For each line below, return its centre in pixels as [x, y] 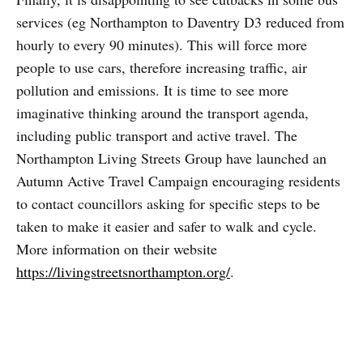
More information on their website [117, 249]
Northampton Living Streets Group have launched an [171, 158]
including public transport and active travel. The [157, 136]
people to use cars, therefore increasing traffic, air [162, 68]
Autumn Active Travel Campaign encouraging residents [178, 181]
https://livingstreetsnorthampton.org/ [123, 272]
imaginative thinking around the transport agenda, [162, 113]
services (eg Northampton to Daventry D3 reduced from [180, 22]
